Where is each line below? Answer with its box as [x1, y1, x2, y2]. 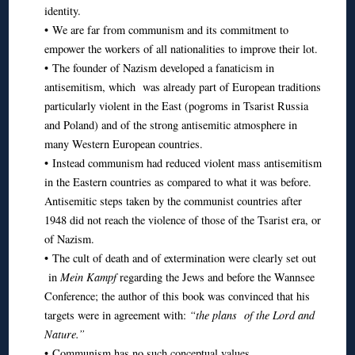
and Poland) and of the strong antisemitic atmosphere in [44, 116, 297, 132]
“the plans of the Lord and [189, 307, 315, 323]
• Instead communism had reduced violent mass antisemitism [44, 155, 322, 170]
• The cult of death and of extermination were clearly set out [44, 250, 316, 265]
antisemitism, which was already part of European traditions [44, 78, 321, 94]
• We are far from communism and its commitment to [44, 21, 288, 37]
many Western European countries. [44, 136, 203, 151]
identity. [44, 2, 81, 18]
